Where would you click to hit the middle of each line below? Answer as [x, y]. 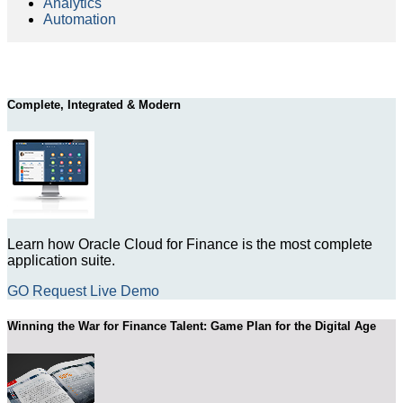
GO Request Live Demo [83, 291]
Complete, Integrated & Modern [94, 105]
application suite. [61, 261]
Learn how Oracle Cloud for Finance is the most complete [190, 245]
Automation [80, 19]
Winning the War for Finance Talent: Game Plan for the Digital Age [192, 327]
